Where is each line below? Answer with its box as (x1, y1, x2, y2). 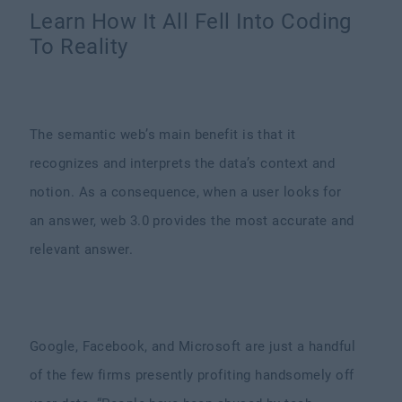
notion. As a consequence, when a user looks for (30, 184, 342, 200)
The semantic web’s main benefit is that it (30, 127, 296, 143)
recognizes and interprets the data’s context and (30, 155, 336, 171)
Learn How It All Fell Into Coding (30, 9, 352, 34)
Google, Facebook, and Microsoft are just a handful (30, 338, 356, 354)
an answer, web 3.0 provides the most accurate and (30, 213, 354, 229)
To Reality (30, 34, 128, 59)
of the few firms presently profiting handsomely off (30, 367, 354, 383)
